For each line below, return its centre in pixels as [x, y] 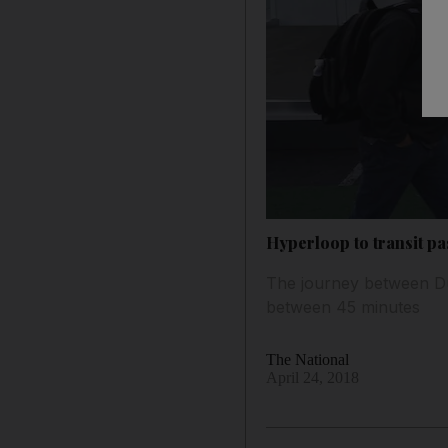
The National [308, 359]
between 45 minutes [343, 306]
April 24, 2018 [313, 377]
